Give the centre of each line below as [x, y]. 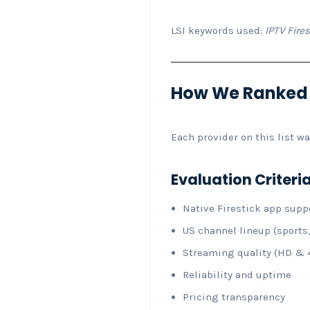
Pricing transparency [234, 297]
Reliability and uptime [237, 274]
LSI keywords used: [218, 30]
